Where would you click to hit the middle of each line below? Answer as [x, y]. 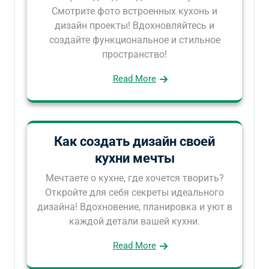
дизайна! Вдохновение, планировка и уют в [134, 207]
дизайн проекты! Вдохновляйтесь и [134, 26]
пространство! [134, 54]
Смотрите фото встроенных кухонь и [134, 11]
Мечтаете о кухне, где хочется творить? [134, 178]
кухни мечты [134, 158]
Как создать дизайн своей [134, 141]
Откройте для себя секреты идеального [134, 192]
